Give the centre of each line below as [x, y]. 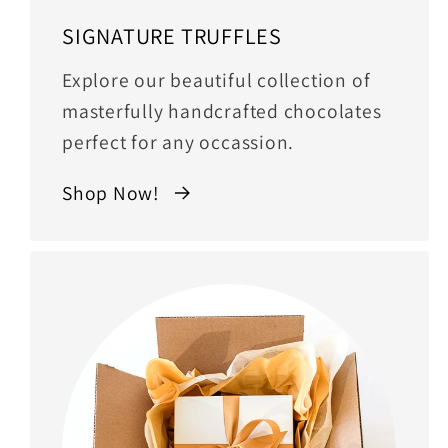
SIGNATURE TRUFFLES [172, 36]
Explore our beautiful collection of [216, 80]
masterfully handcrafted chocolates [222, 111]
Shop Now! [111, 192]
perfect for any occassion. [178, 142]
